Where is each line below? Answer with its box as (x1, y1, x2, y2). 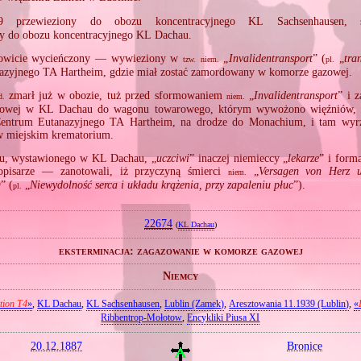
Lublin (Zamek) (164, 298, 225, 310)
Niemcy (163, 270, 198, 283)
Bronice (286, 338, 322, 352)
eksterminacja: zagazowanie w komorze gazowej (58, 244, 303, 257)
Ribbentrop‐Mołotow (101, 312, 183, 324)
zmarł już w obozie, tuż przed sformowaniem (4, 89, 226, 102)
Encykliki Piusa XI (187, 312, 260, 324)
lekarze (288, 151, 320, 164)
